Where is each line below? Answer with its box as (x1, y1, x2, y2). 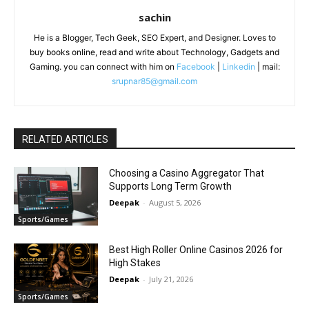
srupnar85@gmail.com (112, 75, 197, 86)
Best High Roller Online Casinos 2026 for (109, 244, 283, 256)
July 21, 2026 (149, 274, 194, 285)
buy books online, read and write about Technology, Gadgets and (30, 46, 279, 57)
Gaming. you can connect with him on (29, 61, 177, 72)
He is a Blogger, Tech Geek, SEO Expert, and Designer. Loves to (33, 32, 276, 43)
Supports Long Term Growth (109, 180, 232, 192)
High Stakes (109, 257, 161, 269)
